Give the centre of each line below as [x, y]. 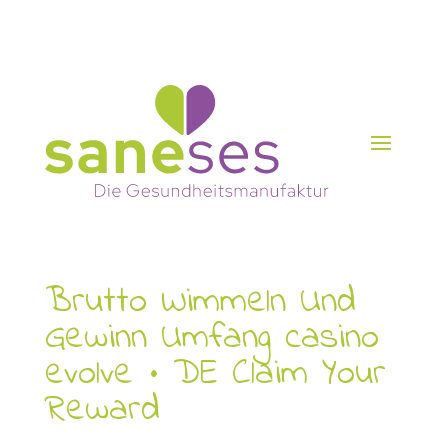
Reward [102, 411]
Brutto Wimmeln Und [200, 303]
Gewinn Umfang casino [211, 339]
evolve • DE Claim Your [215, 375]
